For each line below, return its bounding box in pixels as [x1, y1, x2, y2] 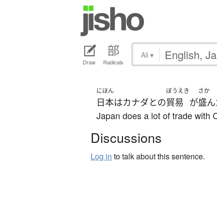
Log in [91, 151, 112, 162]
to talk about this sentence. [112, 151, 205, 162]
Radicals [103, 58, 124, 66]
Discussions [91, 128, 162, 147]
